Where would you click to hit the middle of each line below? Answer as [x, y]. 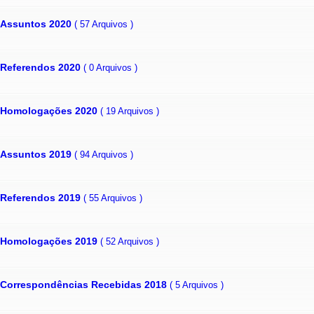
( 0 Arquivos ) [110, 67]
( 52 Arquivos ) [130, 241]
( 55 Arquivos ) [113, 198]
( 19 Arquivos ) [130, 111]
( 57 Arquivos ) [104, 24]
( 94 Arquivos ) [104, 154]
